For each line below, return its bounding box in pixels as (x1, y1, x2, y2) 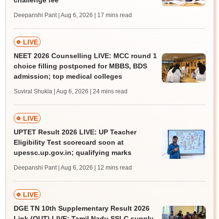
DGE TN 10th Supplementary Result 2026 (13, 204, 150, 212)
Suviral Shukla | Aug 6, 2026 (13, 88, 88, 95)
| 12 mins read (94, 164, 132, 171)
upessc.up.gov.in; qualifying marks (13, 149, 131, 156)
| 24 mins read (89, 88, 128, 95)
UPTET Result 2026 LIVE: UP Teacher (13, 128, 136, 136)
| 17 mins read (94, 12, 132, 19)
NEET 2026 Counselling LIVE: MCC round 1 (13, 52, 157, 60)
